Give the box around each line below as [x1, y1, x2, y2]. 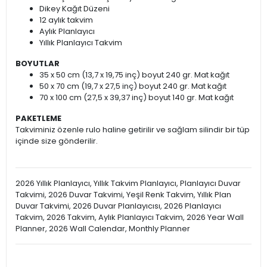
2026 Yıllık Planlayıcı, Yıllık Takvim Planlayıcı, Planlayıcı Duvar [15, 178, 241, 190]
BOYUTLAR [15, 58, 60, 70]
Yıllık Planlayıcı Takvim [39, 37, 122, 49]
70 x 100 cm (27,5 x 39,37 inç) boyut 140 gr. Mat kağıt [39, 92, 234, 104]
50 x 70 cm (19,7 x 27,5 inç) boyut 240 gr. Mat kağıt [39, 80, 226, 92]
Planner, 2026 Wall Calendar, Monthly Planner [15, 223, 190, 235]
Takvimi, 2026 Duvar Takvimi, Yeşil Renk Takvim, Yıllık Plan [15, 189, 231, 201]
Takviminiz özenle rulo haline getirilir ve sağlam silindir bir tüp [15, 124, 250, 136]
